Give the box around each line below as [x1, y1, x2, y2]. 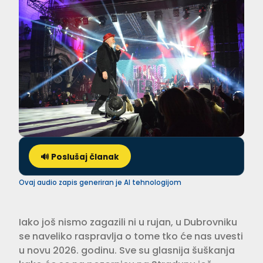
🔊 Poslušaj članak [41, 151, 119, 163]
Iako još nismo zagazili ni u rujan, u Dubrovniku [19, 215, 237, 230]
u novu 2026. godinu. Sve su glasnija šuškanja [19, 244, 235, 258]
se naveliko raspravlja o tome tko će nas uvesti [19, 230, 243, 244]
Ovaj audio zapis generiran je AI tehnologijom [19, 178, 181, 188]
